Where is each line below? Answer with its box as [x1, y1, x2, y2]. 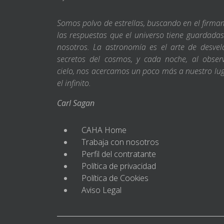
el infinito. [57, 77, 91, 88]
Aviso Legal [81, 184, 121, 195]
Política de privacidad [81, 160, 156, 171]
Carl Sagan [57, 97, 94, 108]
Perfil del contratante [81, 148, 156, 159]
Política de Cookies [81, 172, 148, 183]
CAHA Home [81, 124, 126, 135]
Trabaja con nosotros [81, 136, 159, 147]
